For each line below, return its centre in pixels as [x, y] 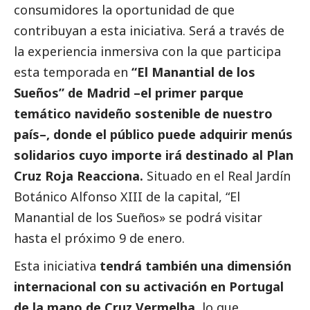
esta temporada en [73, 72]
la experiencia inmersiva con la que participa [147, 52]
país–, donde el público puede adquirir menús [153, 135]
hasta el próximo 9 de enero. [99, 238]
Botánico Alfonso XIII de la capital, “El [127, 197]
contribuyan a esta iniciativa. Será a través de [149, 31]
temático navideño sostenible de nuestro [143, 114]
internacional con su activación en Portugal [149, 287]
